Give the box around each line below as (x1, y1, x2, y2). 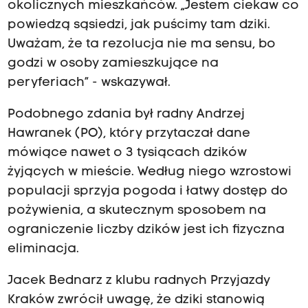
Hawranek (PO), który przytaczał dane (7, 126, 250, 140)
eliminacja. (7, 242, 79, 256)
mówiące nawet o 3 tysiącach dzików (7, 146, 247, 159)
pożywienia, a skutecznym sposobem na (7, 203, 266, 217)
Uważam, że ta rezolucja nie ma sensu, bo (7, 37, 276, 51)
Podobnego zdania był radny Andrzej (7, 107, 245, 121)
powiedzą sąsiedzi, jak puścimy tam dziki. (7, 18, 270, 32)
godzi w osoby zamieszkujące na (7, 56, 219, 70)
